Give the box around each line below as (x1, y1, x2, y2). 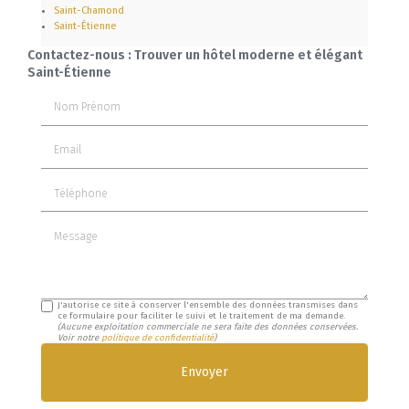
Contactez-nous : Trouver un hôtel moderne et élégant (27, 47, 362, 64)
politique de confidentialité (101, 332, 215, 344)
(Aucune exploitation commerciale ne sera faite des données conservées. (58, 321, 359, 333)
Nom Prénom (40, 89, 118, 105)
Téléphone (40, 174, 102, 191)
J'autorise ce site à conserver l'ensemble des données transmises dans (58, 299, 359, 311)
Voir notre (58, 332, 102, 344)
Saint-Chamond (54, 5, 124, 17)
